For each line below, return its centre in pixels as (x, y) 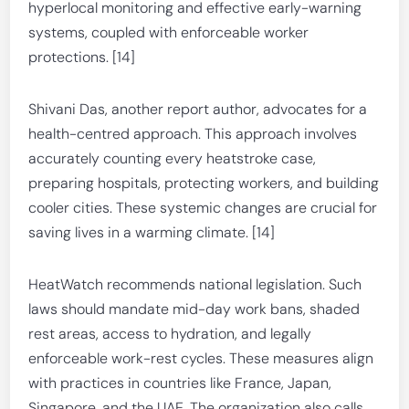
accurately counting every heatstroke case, (173, 158)
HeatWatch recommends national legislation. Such (195, 284)
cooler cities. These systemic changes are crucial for (203, 208)
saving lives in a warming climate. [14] (152, 232)
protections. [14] (82, 57)
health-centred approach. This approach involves (193, 134)
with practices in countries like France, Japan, (180, 383)
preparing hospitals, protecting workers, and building (204, 183)
